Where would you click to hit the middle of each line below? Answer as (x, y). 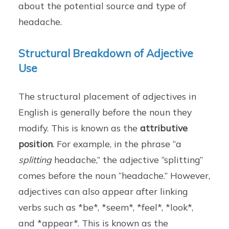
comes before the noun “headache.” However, (114, 175)
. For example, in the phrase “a (117, 143)
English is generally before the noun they (105, 112)
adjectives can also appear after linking (103, 191)
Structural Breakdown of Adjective (106, 53)
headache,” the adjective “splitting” (128, 159)
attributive (164, 128)
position (36, 143)
